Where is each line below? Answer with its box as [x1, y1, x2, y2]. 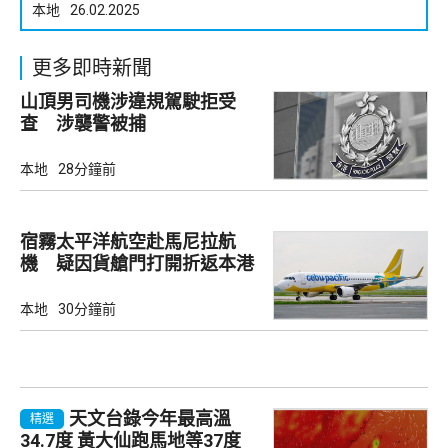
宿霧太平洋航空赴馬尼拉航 [20, 230, 236, 252]
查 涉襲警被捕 [20, 112, 146, 134]
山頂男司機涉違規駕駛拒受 [20, 90, 236, 112]
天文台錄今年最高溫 [69, 407, 231, 429]
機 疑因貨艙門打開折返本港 [20, 252, 254, 274]
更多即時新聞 [32, 55, 152, 80]
